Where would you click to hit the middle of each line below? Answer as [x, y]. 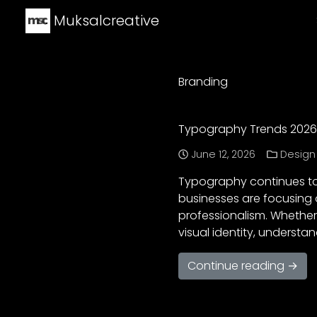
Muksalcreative [105, 21]
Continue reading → [243, 266]
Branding [203, 82]
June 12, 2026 [224, 154]
